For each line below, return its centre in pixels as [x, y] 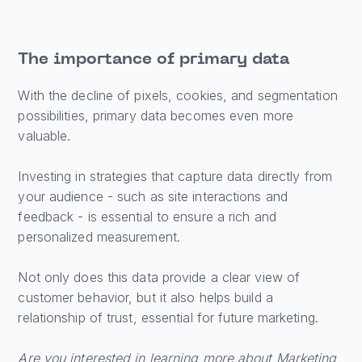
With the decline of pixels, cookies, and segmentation [178, 96]
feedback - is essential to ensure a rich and [147, 217]
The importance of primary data [154, 60]
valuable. [44, 136]
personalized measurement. [99, 237]
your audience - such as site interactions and [153, 197]
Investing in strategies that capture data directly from [175, 177]
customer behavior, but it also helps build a [145, 298]
